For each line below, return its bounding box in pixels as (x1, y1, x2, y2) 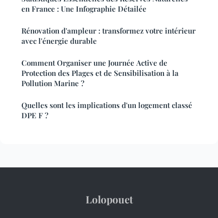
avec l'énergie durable (21, 36, 97, 46)
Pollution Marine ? (21, 78, 84, 88)
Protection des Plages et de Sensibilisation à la (21, 68, 179, 78)
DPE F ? (21, 110, 48, 120)
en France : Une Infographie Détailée (21, 3, 146, 14)
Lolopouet (85, 192, 133, 206)
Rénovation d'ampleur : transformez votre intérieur (21, 25, 196, 36)
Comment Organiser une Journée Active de (21, 57, 167, 68)
